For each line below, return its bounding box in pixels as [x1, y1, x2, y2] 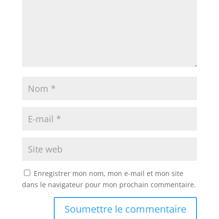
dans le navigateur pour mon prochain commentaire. [22, 180, 196, 190]
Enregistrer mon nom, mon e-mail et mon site [33, 169, 183, 178]
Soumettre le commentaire [65, 202, 187, 216]
